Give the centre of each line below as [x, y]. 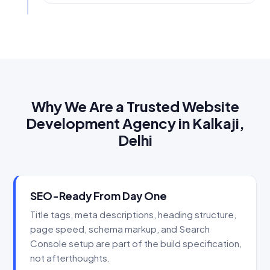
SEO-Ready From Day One [99, 196]
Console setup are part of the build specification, [136, 243]
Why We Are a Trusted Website [135, 106]
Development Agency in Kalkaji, [135, 123]
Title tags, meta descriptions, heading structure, [133, 215]
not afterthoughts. [70, 258]
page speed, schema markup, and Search [120, 229]
